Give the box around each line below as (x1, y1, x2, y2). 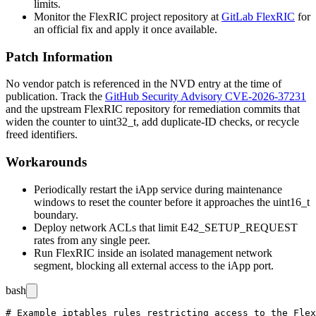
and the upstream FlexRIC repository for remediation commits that (6, 103, 300, 116)
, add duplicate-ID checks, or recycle (136, 116, 299, 128)
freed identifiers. (6, 128, 78, 141)
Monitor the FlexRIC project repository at (34, 10, 221, 23)
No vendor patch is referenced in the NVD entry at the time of (6, 78, 281, 90)
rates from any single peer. (34, 233, 150, 246)
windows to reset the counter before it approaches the (34, 195, 273, 208)
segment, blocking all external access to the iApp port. (34, 259, 274, 272)
